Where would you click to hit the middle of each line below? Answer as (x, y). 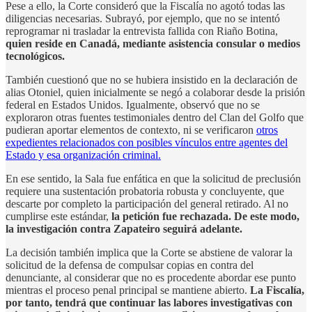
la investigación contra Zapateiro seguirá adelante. (124, 228)
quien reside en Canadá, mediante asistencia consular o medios (153, 43)
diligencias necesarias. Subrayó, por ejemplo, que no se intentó (143, 18)
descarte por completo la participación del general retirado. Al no (147, 203)
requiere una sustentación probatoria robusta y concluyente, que (145, 191)
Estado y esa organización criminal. (83, 155)
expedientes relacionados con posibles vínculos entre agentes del (147, 142)
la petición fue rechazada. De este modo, (204, 216)
